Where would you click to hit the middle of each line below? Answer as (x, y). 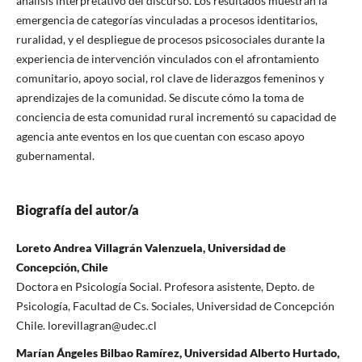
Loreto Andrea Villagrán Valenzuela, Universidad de (151, 247)
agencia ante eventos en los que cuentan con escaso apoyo (160, 136)
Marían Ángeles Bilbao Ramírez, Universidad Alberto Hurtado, (177, 352)
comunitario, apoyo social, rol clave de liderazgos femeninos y (170, 78)
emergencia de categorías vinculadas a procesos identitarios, (166, 19)
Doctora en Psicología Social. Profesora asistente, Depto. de (165, 286)
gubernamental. (55, 155)
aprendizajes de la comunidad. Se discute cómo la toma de (160, 97)
